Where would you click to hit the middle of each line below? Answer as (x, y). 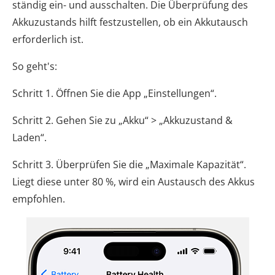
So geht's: (35, 67)
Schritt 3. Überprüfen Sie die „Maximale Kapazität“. (129, 165)
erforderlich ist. (48, 40)
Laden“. (29, 138)
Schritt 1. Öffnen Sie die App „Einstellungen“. (114, 94)
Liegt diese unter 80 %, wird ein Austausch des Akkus (134, 182)
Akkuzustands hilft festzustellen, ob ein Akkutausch (130, 22)
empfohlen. (39, 199)
